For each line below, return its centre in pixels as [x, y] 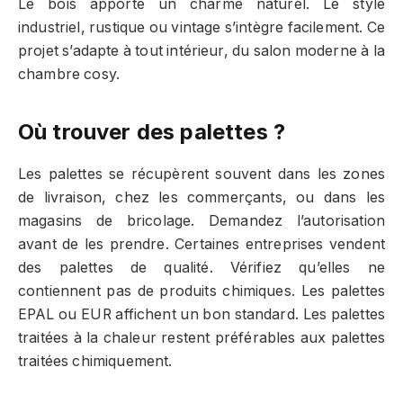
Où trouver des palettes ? [152, 131]
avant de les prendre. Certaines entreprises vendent [201, 245]
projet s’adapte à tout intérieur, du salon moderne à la [201, 51]
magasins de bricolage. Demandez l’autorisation [201, 221]
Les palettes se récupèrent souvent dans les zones [201, 175]
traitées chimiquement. [95, 362]
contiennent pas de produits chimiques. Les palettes [201, 291]
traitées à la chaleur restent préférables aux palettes [201, 338]
